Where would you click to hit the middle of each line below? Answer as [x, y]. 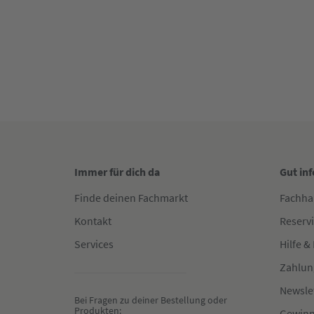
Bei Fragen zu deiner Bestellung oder [152, 300]
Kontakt [93, 221]
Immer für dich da [117, 172]
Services [94, 244]
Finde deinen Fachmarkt [131, 198]
